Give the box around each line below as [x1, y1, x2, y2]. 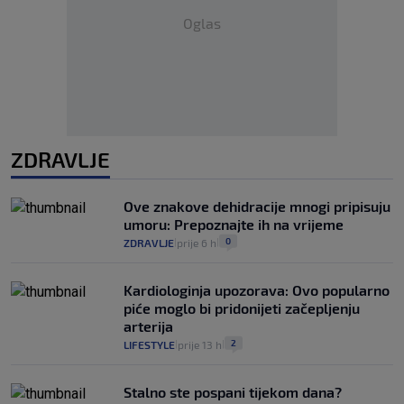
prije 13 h [178, 338, 222, 351]
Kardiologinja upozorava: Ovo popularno [124, 281, 390, 298]
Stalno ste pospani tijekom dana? [124, 383, 342, 400]
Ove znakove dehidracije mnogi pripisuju [124, 197, 390, 215]
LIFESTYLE [124, 338, 175, 351]
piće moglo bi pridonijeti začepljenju [124, 299, 360, 317]
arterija [124, 317, 173, 335]
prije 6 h [177, 236, 216, 249]
